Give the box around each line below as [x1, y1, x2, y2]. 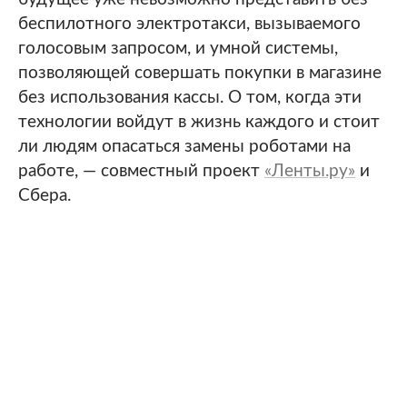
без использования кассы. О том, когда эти [18, 89, 362, 107]
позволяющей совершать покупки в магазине [18, 65, 382, 83]
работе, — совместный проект [18, 163, 264, 181]
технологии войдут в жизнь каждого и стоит [18, 114, 380, 132]
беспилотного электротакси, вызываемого [18, 15, 361, 34]
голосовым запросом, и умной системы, [18, 40, 338, 58]
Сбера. [18, 187, 71, 205]
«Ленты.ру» [264, 163, 355, 181]
